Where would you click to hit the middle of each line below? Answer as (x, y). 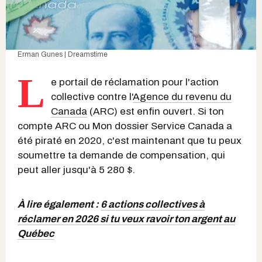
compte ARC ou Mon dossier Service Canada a (125, 126)
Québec (36, 233)
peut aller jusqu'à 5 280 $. (76, 170)
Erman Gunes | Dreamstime (63, 54)
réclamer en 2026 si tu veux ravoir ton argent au (126, 219)
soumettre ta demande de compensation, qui (121, 155)
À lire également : (59, 204)
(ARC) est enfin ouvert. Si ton (156, 111)
